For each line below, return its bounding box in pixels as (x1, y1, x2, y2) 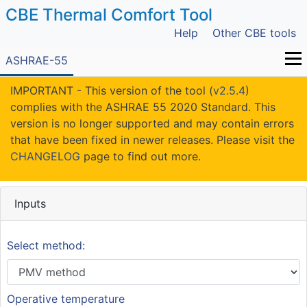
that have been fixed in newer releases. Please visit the (10, 133, 295, 147)
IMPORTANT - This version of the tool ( (10, 84, 213, 97)
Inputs (14, 197, 46, 210)
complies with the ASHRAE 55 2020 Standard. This (10, 100, 275, 114)
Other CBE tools (212, 26, 296, 40)
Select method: (7, 238, 85, 252)
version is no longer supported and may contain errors (10, 116, 294, 130)
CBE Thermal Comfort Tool (5, 5, 212, 25)
